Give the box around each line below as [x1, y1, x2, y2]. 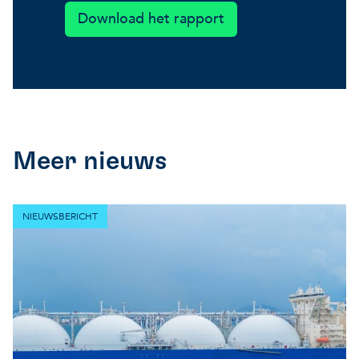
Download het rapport [78, 9, 224, 30]
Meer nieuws [13, 148, 167, 175]
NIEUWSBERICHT [22, 210, 98, 224]
